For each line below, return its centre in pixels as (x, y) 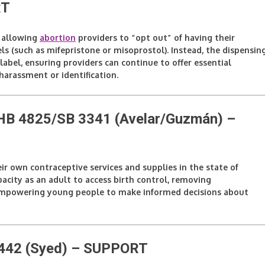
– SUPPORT (108, 248)
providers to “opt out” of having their (155, 37)
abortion (58, 37)
